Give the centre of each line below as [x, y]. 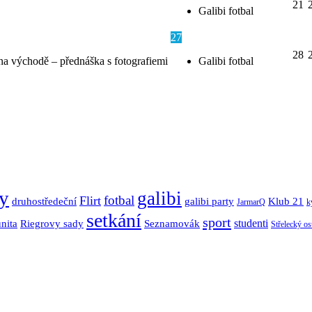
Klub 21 [286, 201]
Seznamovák [172, 223]
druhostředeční [44, 201]
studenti [251, 223]
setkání [114, 220]
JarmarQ [251, 202]
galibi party [209, 201]
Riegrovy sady [52, 223]
